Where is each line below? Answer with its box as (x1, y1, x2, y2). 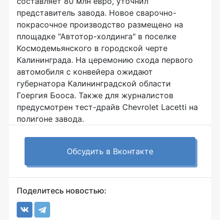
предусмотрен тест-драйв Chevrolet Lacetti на (17, 102, 198, 112)
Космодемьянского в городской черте (17, 43, 167, 53)
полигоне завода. (17, 114, 84, 124)
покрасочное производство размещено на (17, 20, 183, 29)
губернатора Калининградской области (17, 79, 171, 88)
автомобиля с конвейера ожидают (17, 67, 153, 77)
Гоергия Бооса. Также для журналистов (17, 90, 173, 100)
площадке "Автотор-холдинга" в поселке (17, 31, 176, 41)
